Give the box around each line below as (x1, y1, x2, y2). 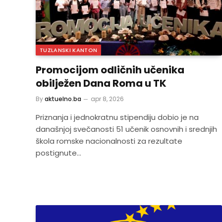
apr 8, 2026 (91, 95, 124, 103)
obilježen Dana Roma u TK (36, 76, 166, 90)
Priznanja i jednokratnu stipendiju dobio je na (36, 112, 199, 122)
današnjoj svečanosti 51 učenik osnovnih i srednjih (36, 124, 217, 134)
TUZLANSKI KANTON (40, 46, 98, 54)
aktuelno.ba (45, 95, 81, 103)
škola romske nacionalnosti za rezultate (36, 136, 182, 146)
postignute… (36, 148, 81, 158)
